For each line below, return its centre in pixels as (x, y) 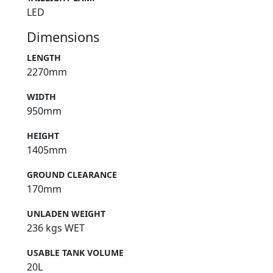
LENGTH (44, 58)
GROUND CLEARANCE (72, 175)
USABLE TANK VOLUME (75, 253)
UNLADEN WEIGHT (66, 214)
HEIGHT (43, 136)
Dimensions (63, 37)
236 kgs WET (56, 228)
